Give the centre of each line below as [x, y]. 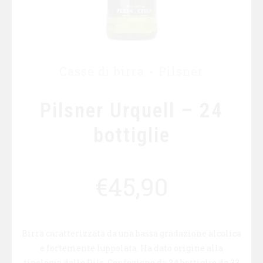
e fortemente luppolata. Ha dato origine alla [131, 248]
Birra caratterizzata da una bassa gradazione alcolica [131, 234]
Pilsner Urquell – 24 [131, 111]
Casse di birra [102, 71]
